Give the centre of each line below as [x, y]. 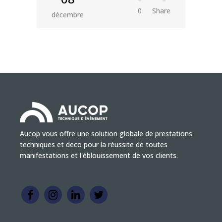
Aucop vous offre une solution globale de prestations [106, 134]
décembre [68, 15]
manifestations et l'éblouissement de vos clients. [99, 156]
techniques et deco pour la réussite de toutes [94, 145]
